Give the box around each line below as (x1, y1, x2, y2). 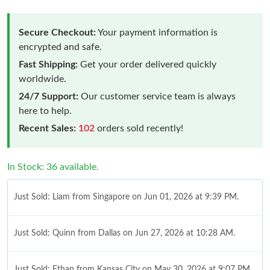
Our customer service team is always (78, 91, 236, 101)
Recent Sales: (19, 123, 76, 133)
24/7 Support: (19, 91, 78, 101)
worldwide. (19, 74, 66, 84)
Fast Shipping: (19, 59, 78, 69)
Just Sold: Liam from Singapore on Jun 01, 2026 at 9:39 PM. (14, 192, 239, 201)
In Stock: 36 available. (7, 162, 99, 172)
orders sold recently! (95, 123, 183, 133)
